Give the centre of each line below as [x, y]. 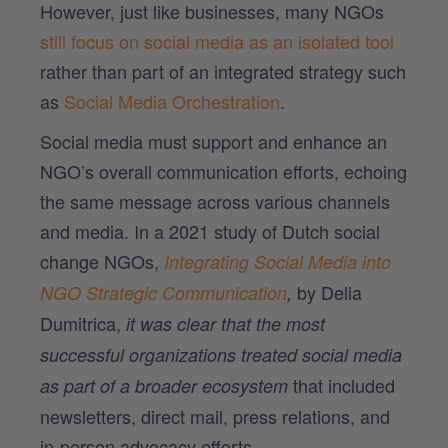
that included [341, 384]
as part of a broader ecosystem [164, 385]
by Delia [329, 291]
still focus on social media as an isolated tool [217, 40]
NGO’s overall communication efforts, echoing [223, 170]
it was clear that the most [225, 323]
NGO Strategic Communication [163, 292]
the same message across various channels [215, 200]
